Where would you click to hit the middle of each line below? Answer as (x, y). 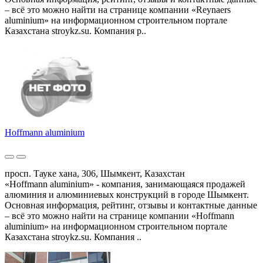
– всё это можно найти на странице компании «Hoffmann (119, 215)
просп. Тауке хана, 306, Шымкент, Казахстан (95, 173)
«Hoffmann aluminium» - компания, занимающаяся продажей (125, 184)
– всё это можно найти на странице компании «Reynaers (118, 9)
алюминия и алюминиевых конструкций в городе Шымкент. (127, 194)
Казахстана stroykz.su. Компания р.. (75, 31)
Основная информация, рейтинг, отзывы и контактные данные (131, 205)
